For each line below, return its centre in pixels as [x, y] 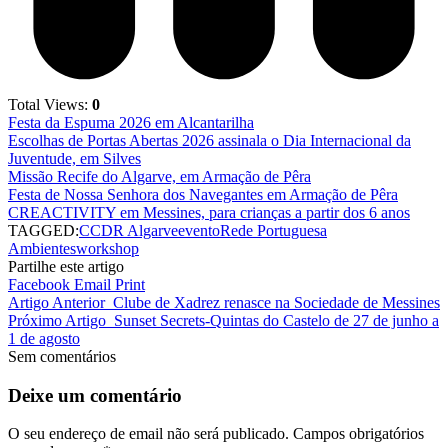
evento [199, 230]
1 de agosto [44, 338]
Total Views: [48, 104]
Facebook [39, 284]
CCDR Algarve [128, 230]
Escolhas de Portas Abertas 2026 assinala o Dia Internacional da [209, 140]
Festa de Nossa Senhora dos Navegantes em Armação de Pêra [203, 194]
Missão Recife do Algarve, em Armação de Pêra [159, 176]
